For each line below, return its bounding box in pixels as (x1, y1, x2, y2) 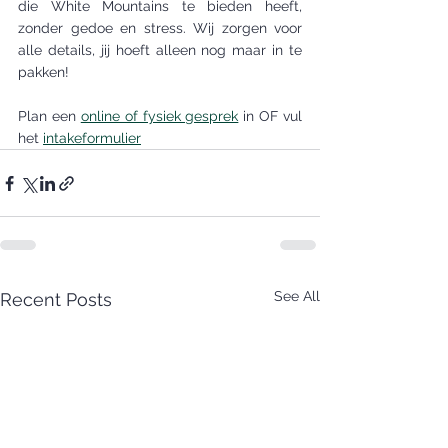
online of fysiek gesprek (80, 108, 239, 124)
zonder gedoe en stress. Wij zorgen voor (18, 20, 302, 36)
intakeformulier (43, 130, 141, 146)
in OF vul (238, 108, 302, 124)
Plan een (18, 108, 81, 124)
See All (274, 288, 320, 304)
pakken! (18, 64, 69, 80)
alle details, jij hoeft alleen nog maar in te (18, 42, 302, 58)
